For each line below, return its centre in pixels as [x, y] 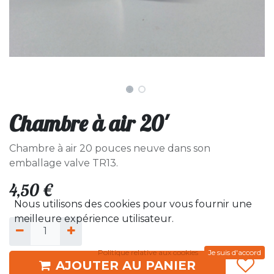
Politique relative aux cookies [148, 252]
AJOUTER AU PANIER [126, 265]
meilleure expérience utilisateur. [94, 219]
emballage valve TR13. [64, 163]
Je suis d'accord [235, 252]
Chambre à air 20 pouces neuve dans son [110, 149]
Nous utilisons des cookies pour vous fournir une [133, 204]
